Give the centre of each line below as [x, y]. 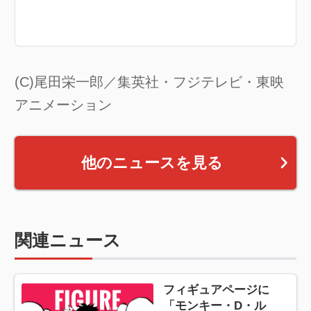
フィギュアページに [217, 289]
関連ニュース [67, 240]
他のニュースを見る [152, 162]
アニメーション [63, 104]
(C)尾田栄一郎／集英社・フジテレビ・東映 [149, 82]
